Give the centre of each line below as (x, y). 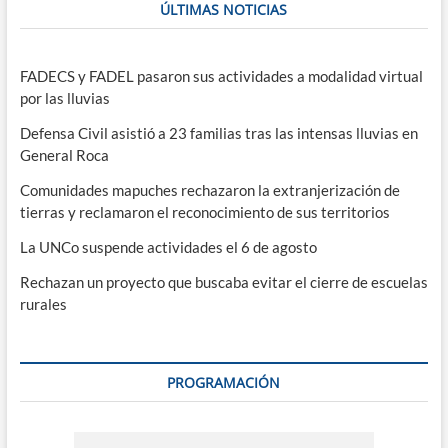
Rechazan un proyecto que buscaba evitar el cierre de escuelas (223, 282)
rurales (43, 304)
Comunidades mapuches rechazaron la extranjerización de (209, 190)
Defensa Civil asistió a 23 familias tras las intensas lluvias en (218, 133)
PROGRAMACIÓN (224, 383)
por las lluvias (64, 98)
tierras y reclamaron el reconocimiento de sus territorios (204, 212)
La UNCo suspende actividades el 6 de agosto (168, 247)
